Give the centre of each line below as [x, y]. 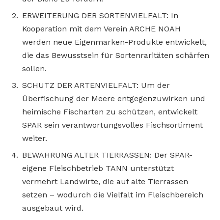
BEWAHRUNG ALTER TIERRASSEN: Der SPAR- [107, 155]
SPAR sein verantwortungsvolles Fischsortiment [112, 125]
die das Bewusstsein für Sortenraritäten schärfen [116, 55]
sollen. [34, 69]
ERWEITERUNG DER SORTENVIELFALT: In [100, 16]
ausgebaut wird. [53, 208]
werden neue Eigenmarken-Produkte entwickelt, [114, 42]
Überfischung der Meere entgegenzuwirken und [114, 99]
